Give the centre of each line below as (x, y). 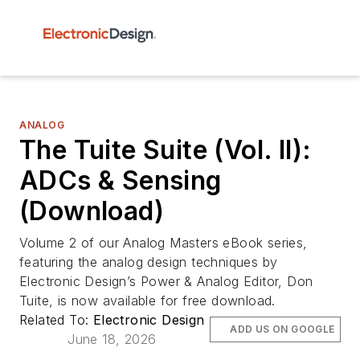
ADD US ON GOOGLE (282, 329)
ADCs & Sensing (121, 180)
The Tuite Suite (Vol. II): (166, 150)
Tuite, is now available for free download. (147, 301)
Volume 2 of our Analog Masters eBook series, (164, 243)
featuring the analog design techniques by (149, 262)
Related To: (56, 320)
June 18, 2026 (112, 339)
